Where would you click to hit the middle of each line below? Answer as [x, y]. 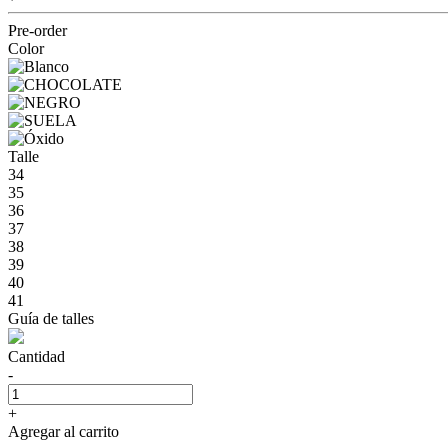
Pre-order [37, 30]
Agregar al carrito [63, 431]
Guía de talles [51, 318]
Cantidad [36, 356]
